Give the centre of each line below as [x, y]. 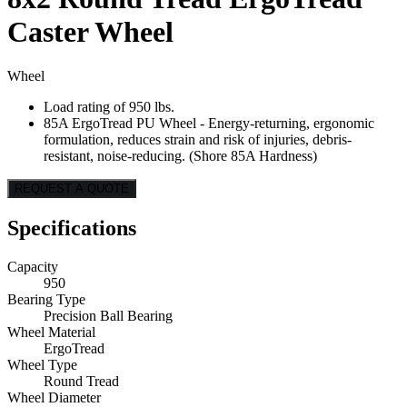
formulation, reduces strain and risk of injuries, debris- [198, 140]
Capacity [33, 267]
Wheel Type [42, 365]
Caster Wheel [90, 31]
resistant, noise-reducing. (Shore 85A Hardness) [180, 156]
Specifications [72, 228]
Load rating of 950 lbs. [109, 107]
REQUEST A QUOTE [72, 189]
